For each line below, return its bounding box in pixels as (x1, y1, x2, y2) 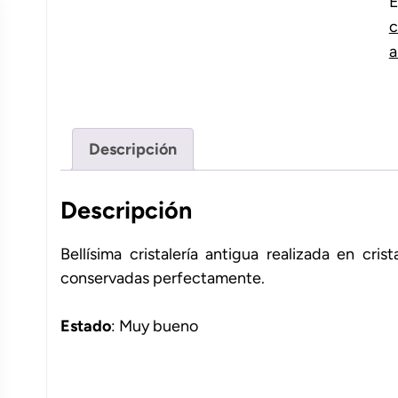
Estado (60, 316, 111, 337)
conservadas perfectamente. (60, 268, 265, 289)
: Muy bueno (111, 316, 198, 337)
